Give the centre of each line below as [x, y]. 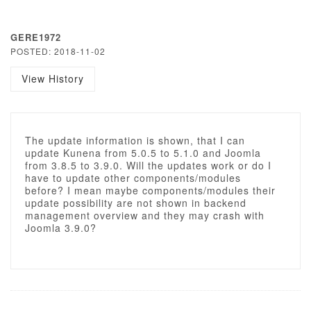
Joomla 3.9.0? [61, 228]
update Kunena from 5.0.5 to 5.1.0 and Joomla [143, 153]
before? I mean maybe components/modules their [150, 190]
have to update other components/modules [133, 178]
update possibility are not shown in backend [136, 203]
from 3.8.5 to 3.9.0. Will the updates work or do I [148, 165]
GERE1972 [36, 37]
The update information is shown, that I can [135, 140]
